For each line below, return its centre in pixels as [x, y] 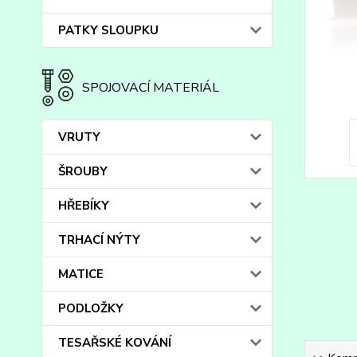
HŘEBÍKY [84, 206]
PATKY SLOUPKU [108, 30]
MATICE [81, 274]
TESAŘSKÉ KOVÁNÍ [115, 343]
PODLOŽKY [91, 308]
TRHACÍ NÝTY [99, 240]
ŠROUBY [83, 171]
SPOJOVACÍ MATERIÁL [150, 88]
